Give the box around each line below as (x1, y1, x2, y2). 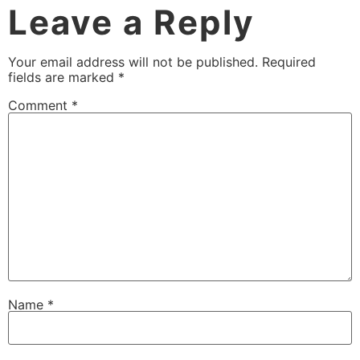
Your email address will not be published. (8, 54, 258, 71)
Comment (8, 97, 72, 114)
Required (262, 54, 316, 71)
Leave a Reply (8, 2, 255, 43)
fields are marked (8, 69, 118, 86)
